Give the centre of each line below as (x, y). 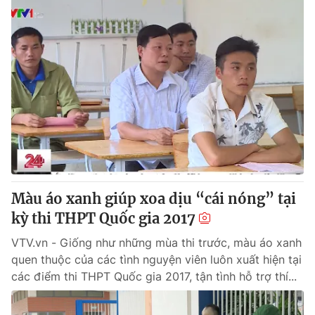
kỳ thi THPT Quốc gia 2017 (103, 218)
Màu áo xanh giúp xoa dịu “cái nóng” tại (154, 199)
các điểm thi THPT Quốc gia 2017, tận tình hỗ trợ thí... (154, 276)
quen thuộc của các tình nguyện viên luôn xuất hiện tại (156, 259)
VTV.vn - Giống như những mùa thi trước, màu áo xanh (156, 243)
